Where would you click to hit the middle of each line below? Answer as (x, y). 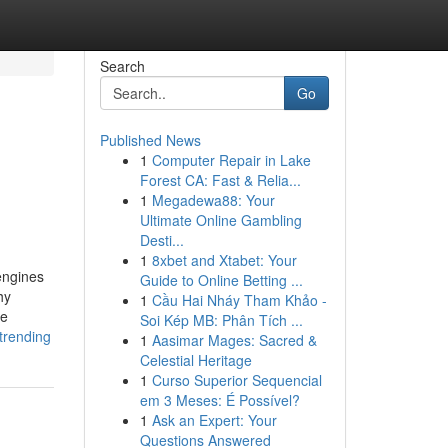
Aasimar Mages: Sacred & (234, 340)
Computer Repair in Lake (231, 160)
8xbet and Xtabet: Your (224, 260)
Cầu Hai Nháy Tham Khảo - (239, 300)
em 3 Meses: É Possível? (219, 400)
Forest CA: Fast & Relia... (220, 180)
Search (122, 66)
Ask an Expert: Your (214, 420)
